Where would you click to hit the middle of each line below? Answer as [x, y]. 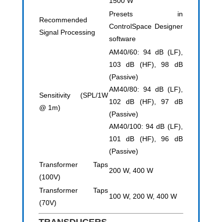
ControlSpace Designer [146, 27]
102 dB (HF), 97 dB [146, 102]
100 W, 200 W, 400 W [143, 196]
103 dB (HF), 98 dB [146, 65]
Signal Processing [67, 32]
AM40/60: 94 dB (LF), [146, 52]
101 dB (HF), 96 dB [146, 139]
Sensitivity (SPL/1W [73, 95]
